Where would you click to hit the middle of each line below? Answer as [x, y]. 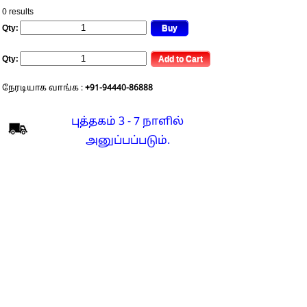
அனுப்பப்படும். [127, 141]
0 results [18, 12]
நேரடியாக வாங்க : [44, 88]
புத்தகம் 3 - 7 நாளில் [127, 122]
